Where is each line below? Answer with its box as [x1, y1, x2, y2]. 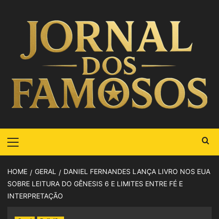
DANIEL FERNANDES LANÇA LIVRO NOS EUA [64, 167, 210, 175]
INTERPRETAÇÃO [7, 192, 63, 200]
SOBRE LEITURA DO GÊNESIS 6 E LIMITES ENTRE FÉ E [7, 179, 183, 188]
